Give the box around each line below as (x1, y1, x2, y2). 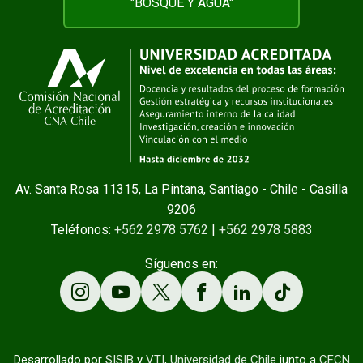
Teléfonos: (50, 222, 114, 238)
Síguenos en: (145, 256, 218, 272)
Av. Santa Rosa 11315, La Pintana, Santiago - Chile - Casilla (15, 181, 348, 198)
